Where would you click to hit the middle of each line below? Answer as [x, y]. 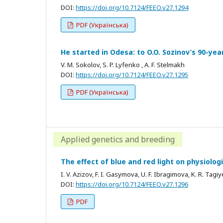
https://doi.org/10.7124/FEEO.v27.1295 [132, 74]
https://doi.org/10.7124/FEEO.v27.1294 [132, 7]
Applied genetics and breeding [118, 139]
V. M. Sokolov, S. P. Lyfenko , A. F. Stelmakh [123, 64]
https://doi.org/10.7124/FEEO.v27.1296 [132, 184]
